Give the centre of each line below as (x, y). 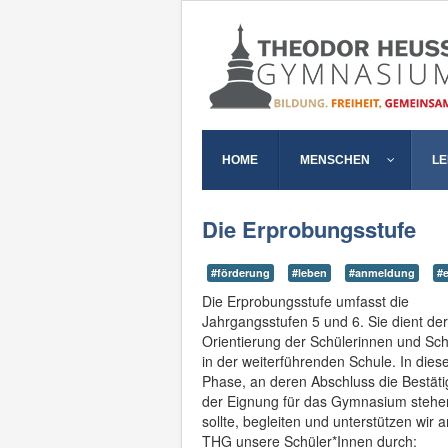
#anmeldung (382, 272)
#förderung (240, 272)
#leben (309, 272)
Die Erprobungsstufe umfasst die (305, 301)
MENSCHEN (335, 160)
